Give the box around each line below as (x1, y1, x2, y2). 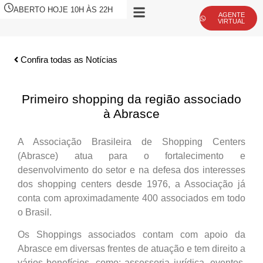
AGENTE (218, 11, 245, 18)
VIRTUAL (218, 18, 245, 25)
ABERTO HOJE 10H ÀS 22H (14, 5, 113, 14)
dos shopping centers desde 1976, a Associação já (18, 179, 245, 189)
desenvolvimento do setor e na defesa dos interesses (18, 165, 245, 175)
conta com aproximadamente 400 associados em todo (18, 193, 245, 203)
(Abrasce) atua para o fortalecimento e (18, 151, 245, 161)
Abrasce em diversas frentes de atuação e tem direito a (18, 244, 245, 254)
